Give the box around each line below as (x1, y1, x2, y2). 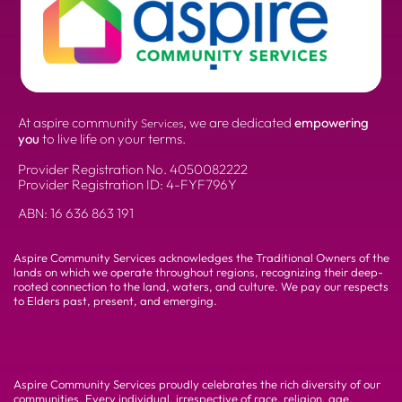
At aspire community (18, 114, 141, 132)
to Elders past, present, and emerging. (13, 293, 217, 309)
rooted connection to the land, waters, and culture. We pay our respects (13, 279, 389, 294)
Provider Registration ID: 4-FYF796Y (18, 176, 237, 194)
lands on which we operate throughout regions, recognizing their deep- (13, 265, 383, 280)
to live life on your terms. (39, 130, 186, 148)
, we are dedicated (183, 114, 294, 132)
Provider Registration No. (18, 161, 170, 179)
